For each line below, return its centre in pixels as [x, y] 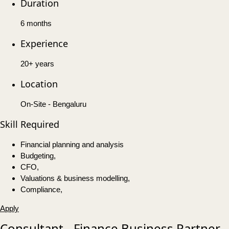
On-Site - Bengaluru [53, 104]
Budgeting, [38, 156]
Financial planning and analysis [72, 145]
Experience [44, 44]
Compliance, [41, 190]
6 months [36, 24]
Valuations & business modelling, [75, 178]
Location [39, 84]
